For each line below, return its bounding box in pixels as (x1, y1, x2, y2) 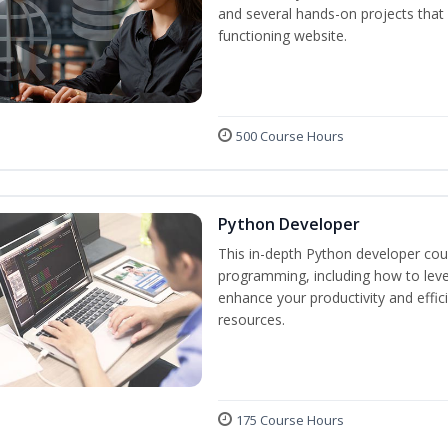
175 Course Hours (236, 411, 344, 429)
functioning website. (218, 26, 347, 45)
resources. (218, 310, 285, 329)
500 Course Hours (236, 127, 344, 145)
